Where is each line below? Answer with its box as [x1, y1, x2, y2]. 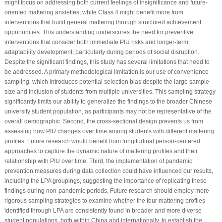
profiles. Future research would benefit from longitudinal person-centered [4, 138, 200, 145]
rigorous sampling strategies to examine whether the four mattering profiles [4, 197, 205, 205]
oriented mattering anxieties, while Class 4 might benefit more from [4, 9, 183, 16]
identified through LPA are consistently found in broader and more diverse [4, 207, 202, 215]
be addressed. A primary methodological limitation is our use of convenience [4, 68, 209, 76]
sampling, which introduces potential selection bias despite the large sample [4, 78, 209, 86]
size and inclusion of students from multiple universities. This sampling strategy [4, 88, 216, 96]
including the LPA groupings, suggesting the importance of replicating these [4, 177, 207, 185]
